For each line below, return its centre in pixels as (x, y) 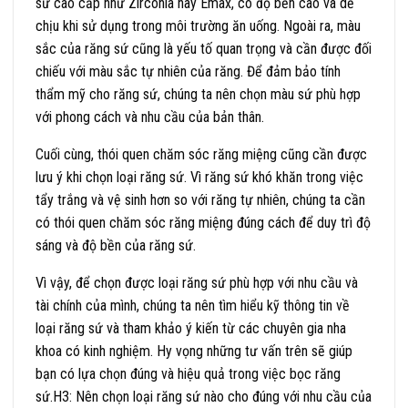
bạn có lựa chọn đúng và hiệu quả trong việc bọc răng (188, 373)
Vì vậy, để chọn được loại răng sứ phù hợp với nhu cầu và (197, 282)
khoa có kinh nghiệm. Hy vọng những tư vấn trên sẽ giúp (194, 351)
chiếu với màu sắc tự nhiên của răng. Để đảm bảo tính (188, 71)
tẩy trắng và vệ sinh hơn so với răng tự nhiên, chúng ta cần (200, 199)
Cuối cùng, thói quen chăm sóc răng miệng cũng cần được (201, 154)
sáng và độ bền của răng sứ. (116, 245)
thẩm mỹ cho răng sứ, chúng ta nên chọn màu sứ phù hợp (198, 94)
